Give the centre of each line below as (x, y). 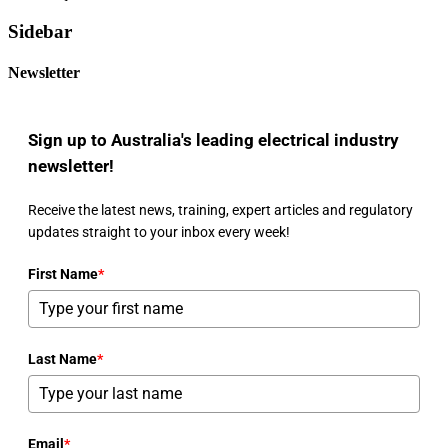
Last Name (62, 358)
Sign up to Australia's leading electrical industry (213, 139)
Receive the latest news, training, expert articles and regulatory (220, 209)
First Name (63, 273)
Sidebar (40, 31)
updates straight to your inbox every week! (159, 231)
